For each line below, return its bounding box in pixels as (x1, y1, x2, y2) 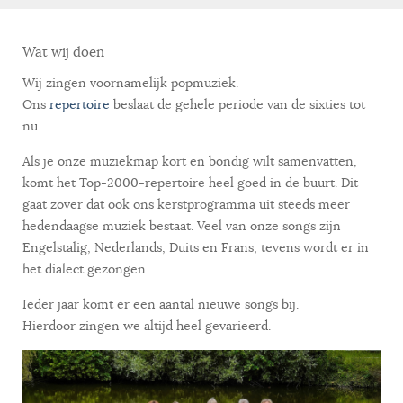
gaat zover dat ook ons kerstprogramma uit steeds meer (22, 196, 350, 212)
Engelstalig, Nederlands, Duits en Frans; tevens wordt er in (22, 239, 369, 255)
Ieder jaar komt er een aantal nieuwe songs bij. (22, 296, 299, 312)
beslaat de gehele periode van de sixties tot (110, 96, 365, 112)
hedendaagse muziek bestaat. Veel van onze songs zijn (22, 218, 341, 234)
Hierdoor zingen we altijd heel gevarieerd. (22, 318, 271, 334)
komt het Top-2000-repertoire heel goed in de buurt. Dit (22, 175, 358, 191)
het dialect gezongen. (22, 261, 148, 277)
